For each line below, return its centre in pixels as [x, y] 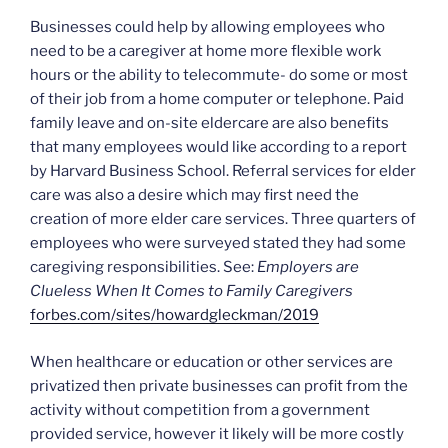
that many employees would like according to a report [218, 147]
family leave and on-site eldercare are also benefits [209, 123]
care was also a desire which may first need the [194, 195]
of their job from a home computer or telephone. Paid [217, 99]
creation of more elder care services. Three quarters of [223, 219]
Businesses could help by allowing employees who [207, 27]
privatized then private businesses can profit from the [219, 385]
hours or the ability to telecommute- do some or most [219, 75]
